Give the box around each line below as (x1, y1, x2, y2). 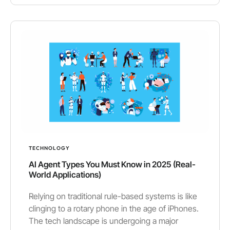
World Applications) (29, 169, 101, 180)
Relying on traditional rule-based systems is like (29, 191, 197, 202)
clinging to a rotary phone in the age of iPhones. (29, 203, 199, 214)
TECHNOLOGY (29, 145, 70, 152)
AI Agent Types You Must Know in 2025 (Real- (29, 159, 196, 170)
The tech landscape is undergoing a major (29, 216, 178, 226)
